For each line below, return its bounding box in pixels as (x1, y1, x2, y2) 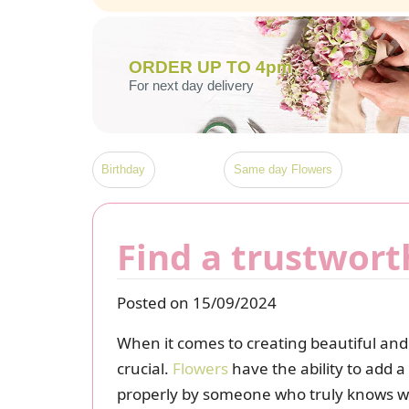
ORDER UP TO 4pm (128, 58, 292, 78)
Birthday (101, 163, 146, 177)
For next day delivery (128, 78, 254, 94)
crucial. (116, 357, 173, 379)
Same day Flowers (233, 163, 332, 177)
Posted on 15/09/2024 (116, 291, 277, 313)
